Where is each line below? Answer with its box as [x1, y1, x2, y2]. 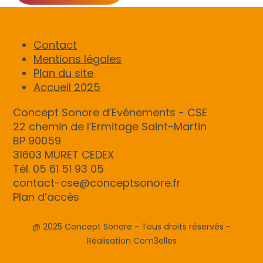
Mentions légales [33, 52, 122, 67]
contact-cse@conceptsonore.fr [13, 175, 181, 190]
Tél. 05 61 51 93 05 [13, 161, 107, 176]
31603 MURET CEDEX [13, 147, 114, 162]
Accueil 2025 [33, 80, 101, 95]
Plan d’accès [13, 189, 80, 204]
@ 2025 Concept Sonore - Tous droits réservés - [32, 220, 231, 232]
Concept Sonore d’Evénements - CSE [13, 104, 208, 120]
